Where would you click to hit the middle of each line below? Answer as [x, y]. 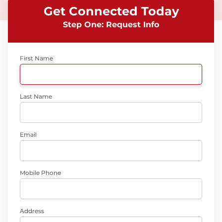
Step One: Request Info [111, 25]
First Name [36, 58]
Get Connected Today [111, 11]
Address [32, 211]
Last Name [36, 96]
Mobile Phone [40, 173]
